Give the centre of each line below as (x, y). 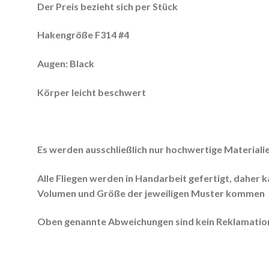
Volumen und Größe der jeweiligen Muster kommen (151, 193)
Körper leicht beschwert (92, 92)
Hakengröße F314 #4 (83, 35)
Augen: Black (66, 64)
